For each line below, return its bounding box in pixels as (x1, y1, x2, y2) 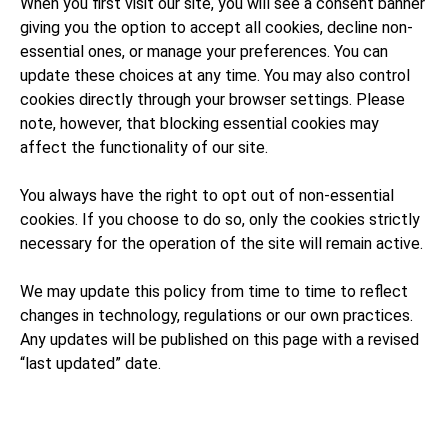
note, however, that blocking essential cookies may (20, 114, 379, 133)
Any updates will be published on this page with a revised (20, 330, 419, 349)
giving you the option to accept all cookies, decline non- (20, 18, 413, 37)
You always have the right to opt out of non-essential (20, 186, 394, 205)
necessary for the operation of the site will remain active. (20, 234, 423, 253)
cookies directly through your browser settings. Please (20, 90, 405, 109)
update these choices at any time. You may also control (20, 66, 410, 85)
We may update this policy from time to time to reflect (20, 282, 408, 301)
